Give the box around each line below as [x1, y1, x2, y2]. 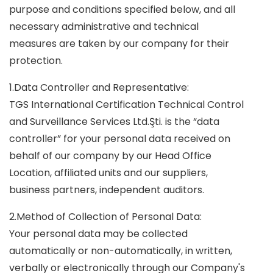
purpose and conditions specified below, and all [9, 2, 235, 16]
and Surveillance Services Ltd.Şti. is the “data [9, 115, 219, 129]
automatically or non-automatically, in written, [9, 244, 232, 258]
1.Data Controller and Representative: [9, 80, 189, 94]
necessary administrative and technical [9, 19, 199, 34]
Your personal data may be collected [9, 227, 188, 241]
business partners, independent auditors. [9, 183, 204, 197]
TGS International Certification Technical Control [9, 97, 244, 112]
